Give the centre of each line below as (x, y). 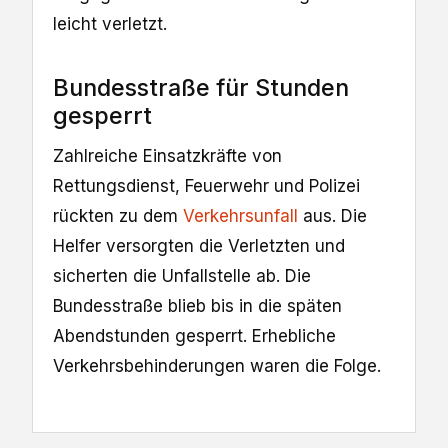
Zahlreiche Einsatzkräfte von (167, 156)
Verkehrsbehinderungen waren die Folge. (217, 366)
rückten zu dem (118, 216)
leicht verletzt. (110, 23)
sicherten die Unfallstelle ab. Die (182, 276)
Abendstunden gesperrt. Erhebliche (194, 336)
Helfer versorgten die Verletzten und (199, 246)
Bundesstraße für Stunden (201, 87)
